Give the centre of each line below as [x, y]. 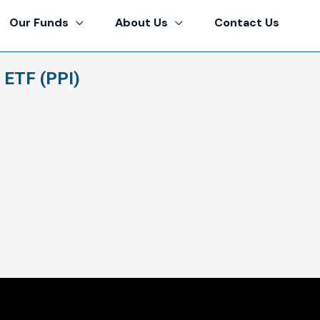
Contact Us [247, 22]
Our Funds [39, 22]
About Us [141, 22]
